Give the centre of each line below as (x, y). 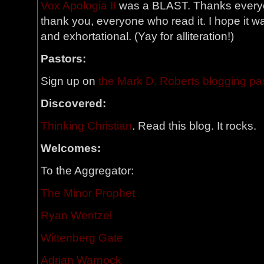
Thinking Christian (86, 126)
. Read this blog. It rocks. (194, 126)
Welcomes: (71, 148)
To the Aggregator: (87, 171)
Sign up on (70, 81)
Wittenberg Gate (82, 238)
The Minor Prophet (88, 193)
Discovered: (73, 103)
